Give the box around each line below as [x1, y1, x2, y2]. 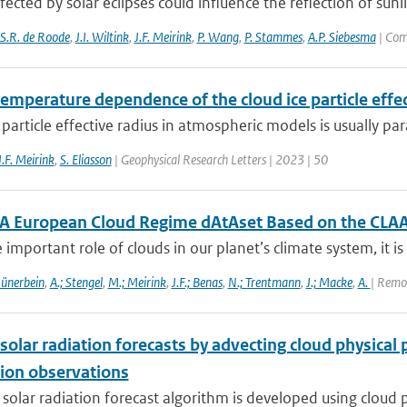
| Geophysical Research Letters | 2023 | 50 [111, 151, 328, 168]
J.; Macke [305, 273, 352, 291]
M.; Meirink [107, 273, 166, 291]
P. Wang [196, 28, 239, 45]
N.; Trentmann [227, 273, 301, 291]
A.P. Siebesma [307, 28, 376, 45]
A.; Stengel [49, 273, 103, 291]
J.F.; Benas [171, 273, 223, 291]
